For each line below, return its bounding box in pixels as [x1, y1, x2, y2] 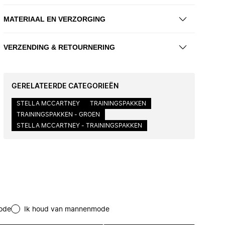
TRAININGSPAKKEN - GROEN [17, 111, 100, 118]
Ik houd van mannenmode [24, 206, 109, 213]
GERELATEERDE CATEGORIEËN [12, 83, 119, 90]
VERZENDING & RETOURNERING [4, 43, 115, 51]
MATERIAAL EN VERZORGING [4, 15, 105, 23]
